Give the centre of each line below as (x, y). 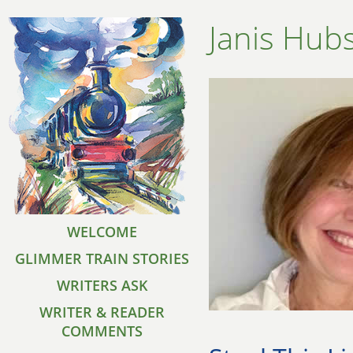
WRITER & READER (102, 312)
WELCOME (102, 232)
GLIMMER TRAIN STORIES (102, 258)
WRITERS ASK (102, 285)
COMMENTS (102, 331)
